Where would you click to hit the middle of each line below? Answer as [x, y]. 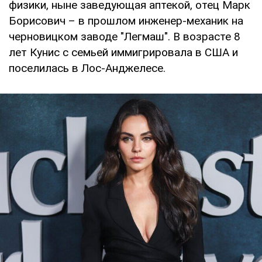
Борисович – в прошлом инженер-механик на [126, 20]
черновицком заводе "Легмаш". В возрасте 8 [125, 36]
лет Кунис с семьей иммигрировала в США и [123, 52]
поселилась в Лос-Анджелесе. [87, 68]
